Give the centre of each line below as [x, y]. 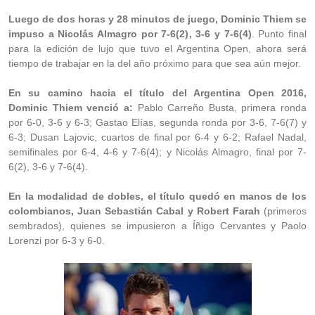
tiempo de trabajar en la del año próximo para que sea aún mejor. [155, 63]
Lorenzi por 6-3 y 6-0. [57, 240]
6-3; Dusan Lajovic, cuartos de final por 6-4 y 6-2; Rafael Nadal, [157, 137]
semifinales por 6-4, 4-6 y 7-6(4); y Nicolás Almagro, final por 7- [157, 152]
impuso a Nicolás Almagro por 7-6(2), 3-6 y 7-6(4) [130, 34]
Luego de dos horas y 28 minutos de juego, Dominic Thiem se [157, 19]
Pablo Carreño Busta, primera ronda [219, 108]
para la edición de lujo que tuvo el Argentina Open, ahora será [157, 49]
